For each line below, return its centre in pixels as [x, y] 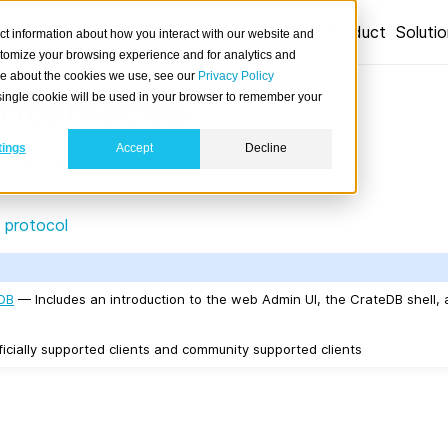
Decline [266, 148]
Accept [134, 148]
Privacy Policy [236, 76]
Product [356, 32]
